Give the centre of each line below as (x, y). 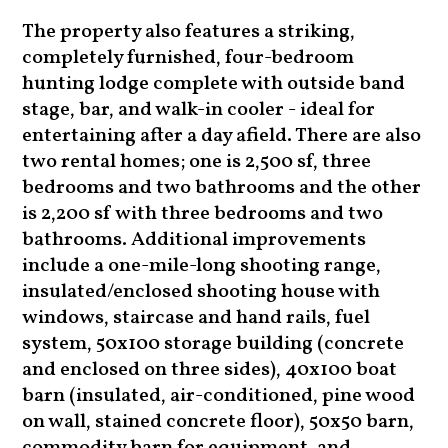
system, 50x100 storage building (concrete (213, 344)
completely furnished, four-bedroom (188, 58)
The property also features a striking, (189, 32)
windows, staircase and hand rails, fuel (196, 318)
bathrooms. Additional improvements (194, 240)
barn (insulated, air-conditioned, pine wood (219, 396)
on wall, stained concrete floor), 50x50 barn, (218, 422)
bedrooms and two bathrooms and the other (222, 188)
